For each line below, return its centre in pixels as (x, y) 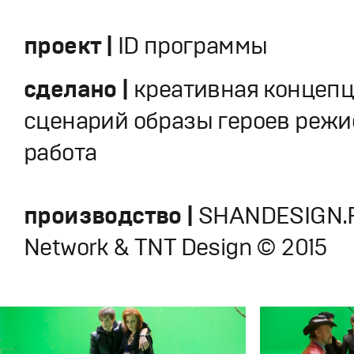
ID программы (190, 45)
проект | (68, 45)
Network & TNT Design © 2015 (176, 247)
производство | (111, 215)
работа (60, 152)
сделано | (79, 89)
